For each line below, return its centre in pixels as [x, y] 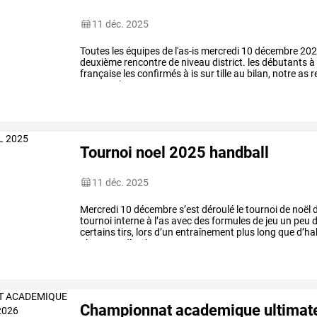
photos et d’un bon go [128, 243]
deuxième [101, 62]
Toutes [95, 51]
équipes [142, 51]
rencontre [144, 62]
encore [202, 85]
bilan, [258, 73]
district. [228, 62]
